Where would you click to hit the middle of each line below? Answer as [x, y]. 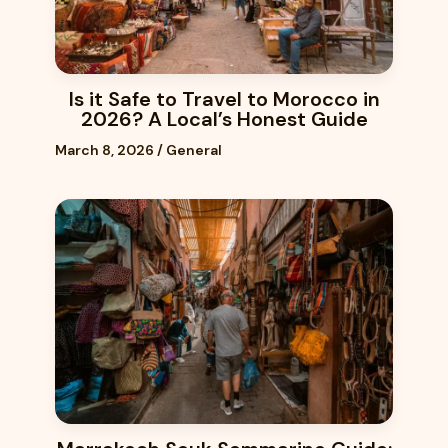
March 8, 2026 [106, 149]
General [194, 149]
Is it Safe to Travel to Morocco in [224, 98]
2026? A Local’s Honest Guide [224, 118]
